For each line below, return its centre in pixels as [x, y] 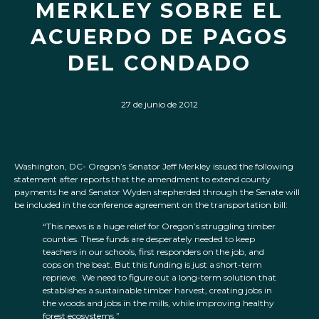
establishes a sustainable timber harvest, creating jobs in [157, 291]
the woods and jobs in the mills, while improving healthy [158, 303]
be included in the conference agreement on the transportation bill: [152, 205]
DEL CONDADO [159, 63]
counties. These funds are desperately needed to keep [149, 239]
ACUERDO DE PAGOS [159, 37]
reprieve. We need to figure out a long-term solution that [159, 278]
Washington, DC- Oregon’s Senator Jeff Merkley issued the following [154, 167]
